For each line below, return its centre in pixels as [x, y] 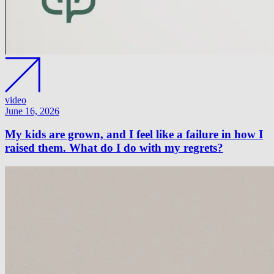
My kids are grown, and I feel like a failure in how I [134, 135]
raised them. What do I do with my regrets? [114, 148]
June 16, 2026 [32, 111]
